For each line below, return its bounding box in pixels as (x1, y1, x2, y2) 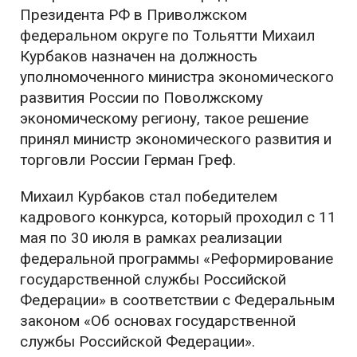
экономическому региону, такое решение (20, 109, 308, 127)
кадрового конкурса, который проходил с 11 (20, 208, 336, 226)
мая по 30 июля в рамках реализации (20, 229, 282, 247)
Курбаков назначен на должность (20, 47, 257, 65)
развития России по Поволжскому (20, 88, 263, 107)
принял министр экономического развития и (20, 130, 331, 148)
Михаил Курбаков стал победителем (20, 187, 277, 206)
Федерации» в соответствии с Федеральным (20, 291, 335, 309)
